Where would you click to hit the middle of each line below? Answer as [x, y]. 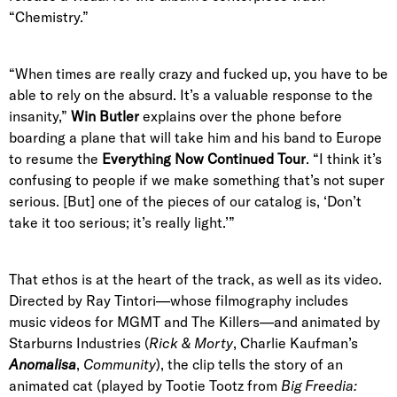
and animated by [327, 322]
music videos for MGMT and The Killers [134, 322]
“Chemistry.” [49, 17]
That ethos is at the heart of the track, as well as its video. [195, 280]
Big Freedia [317, 386]
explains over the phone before [241, 117]
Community [120, 365]
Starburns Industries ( [79, 343]
